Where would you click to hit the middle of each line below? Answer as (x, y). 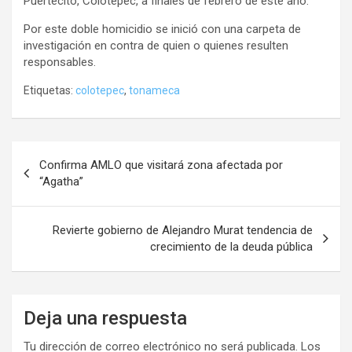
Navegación (63, 153)
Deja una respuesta (105, 318)
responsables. (60, 62)
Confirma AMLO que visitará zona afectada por (161, 165)
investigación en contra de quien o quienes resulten (156, 46)
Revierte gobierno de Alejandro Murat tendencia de (183, 230)
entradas (51, 203)
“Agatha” (61, 181)
